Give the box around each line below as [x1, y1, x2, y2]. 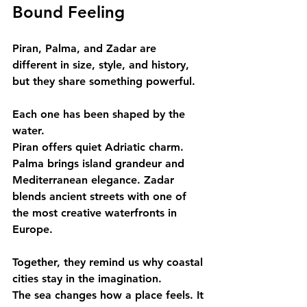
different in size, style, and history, [12, 58, 193, 71]
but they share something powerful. [12, 75, 195, 88]
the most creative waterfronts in [12, 206, 180, 219]
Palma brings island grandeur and [12, 157, 188, 170]
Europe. [12, 223, 53, 236]
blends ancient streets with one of [12, 190, 190, 203]
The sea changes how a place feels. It [12, 288, 207, 302]
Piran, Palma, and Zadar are [12, 42, 160, 55]
